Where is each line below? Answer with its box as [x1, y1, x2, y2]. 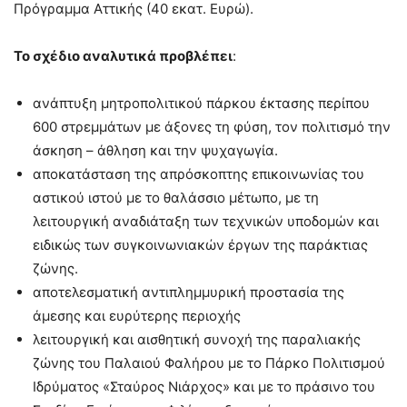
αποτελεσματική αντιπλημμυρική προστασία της [33, 283, 344, 301]
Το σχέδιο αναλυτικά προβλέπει [14, 47, 233, 65]
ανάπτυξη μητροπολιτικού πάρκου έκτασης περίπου [33, 94, 370, 112]
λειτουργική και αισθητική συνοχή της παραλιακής [33, 331, 361, 348]
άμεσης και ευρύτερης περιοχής [33, 307, 241, 324]
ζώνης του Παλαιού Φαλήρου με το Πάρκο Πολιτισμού [33, 354, 385, 372]
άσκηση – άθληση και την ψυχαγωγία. [33, 142, 278, 159]
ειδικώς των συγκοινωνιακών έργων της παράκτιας [33, 236, 368, 253]
